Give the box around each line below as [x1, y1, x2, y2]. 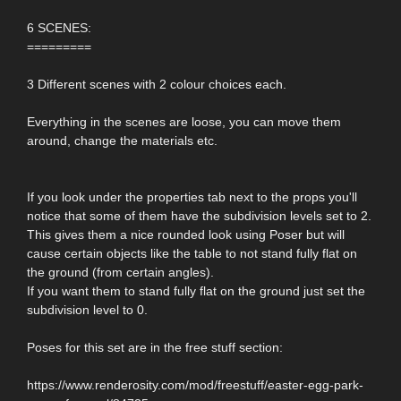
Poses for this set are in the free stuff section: [27, 339, 283, 354]
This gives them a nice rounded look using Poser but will [27, 226, 345, 242]
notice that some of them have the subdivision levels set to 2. [27, 208, 371, 223]
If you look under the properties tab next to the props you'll [27, 189, 357, 204]
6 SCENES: [27, 20, 91, 35]
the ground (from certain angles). [27, 264, 214, 279]
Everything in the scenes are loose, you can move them [27, 114, 341, 129]
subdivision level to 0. [27, 302, 148, 317]
